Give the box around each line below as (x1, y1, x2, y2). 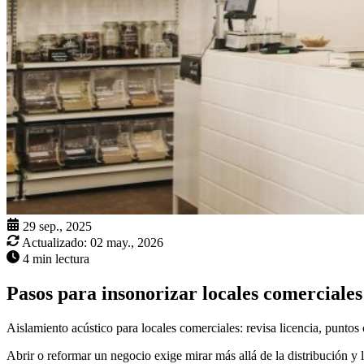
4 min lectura (23, 252, 89, 266)
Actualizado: (22, 236, 87, 250)
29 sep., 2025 (23, 219, 92, 234)
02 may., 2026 (90, 236, 163, 250)
